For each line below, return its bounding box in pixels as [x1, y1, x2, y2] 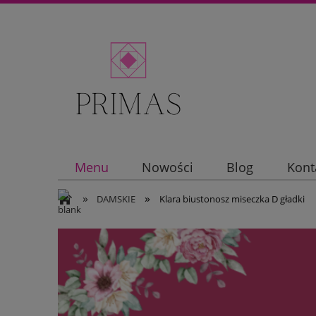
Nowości [141, 159, 193, 176]
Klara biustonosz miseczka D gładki [159, 193, 305, 205]
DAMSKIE [97, 193, 136, 205]
